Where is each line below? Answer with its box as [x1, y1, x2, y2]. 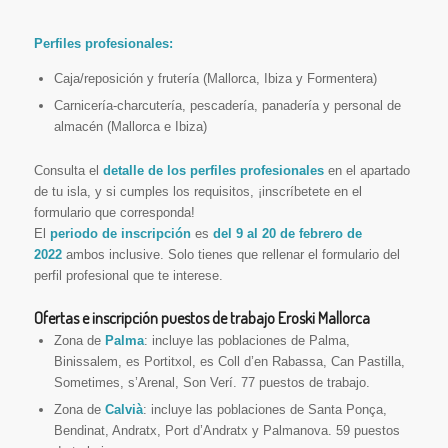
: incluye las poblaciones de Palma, [143, 333, 350, 349]
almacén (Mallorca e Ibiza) [53, 119, 207, 135]
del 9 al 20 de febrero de [212, 226, 362, 242]
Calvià [104, 402, 143, 418]
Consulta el [33, 163, 103, 179]
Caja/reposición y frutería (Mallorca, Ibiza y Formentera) [53, 71, 377, 87]
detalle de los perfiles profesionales [102, 163, 324, 179]
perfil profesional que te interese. [33, 268, 223, 284]
